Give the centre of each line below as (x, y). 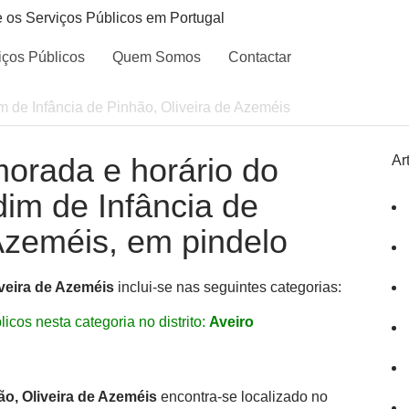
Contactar (260, 57)
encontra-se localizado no (242, 397)
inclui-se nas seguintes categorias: (228, 287)
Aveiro (231, 322)
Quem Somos (157, 57)
